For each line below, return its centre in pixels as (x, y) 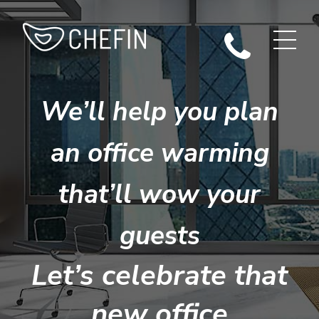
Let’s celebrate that (159, 276)
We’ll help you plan (159, 112)
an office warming (159, 153)
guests (159, 236)
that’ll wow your (159, 194)
